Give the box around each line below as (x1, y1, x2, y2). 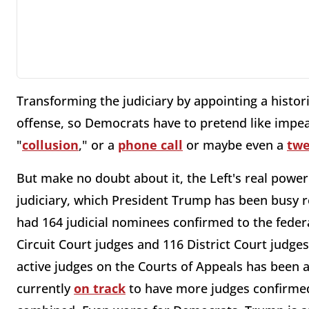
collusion (22, 137, 79, 153)
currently (17, 280, 74, 297)
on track (74, 280, 126, 297)
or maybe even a (183, 137, 287, 153)
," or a (79, 137, 118, 153)
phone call (118, 137, 183, 153)
